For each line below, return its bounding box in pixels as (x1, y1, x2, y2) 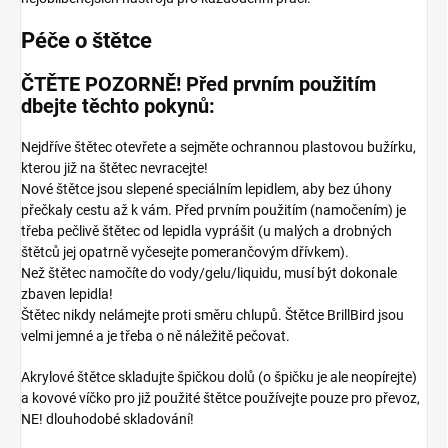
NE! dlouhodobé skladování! (21, 411, 194, 428)
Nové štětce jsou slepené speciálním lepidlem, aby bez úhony (21, 181, 392, 198)
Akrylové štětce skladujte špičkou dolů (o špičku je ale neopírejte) (21, 369, 417, 386)
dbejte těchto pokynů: (21, 94, 225, 119)
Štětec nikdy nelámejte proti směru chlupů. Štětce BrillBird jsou (21, 307, 404, 324)
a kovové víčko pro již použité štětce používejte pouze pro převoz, (21, 390, 420, 407)
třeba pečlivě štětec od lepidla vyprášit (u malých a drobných (21, 223, 392, 240)
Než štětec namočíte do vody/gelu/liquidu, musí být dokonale (21, 265, 397, 282)
